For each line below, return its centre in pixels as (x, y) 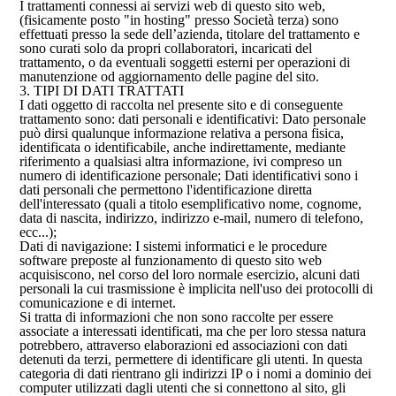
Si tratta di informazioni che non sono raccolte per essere (177, 317)
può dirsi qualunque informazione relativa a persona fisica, (182, 133)
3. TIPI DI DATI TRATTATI (102, 91)
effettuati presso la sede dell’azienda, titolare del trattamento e (190, 34)
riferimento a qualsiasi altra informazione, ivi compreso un (181, 161)
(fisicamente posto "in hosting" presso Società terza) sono (179, 20)
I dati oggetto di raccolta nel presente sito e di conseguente (182, 105)
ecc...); (38, 232)
